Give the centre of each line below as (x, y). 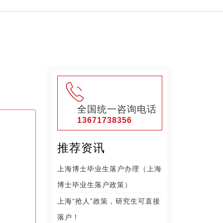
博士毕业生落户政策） (95, 185)
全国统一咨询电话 (117, 109)
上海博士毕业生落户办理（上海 (110, 169)
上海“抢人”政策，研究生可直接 (109, 201)
